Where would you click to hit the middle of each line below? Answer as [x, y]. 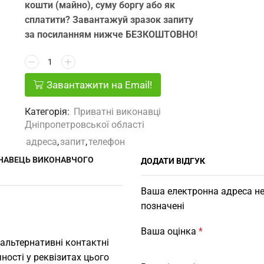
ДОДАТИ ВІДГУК [173, 161]
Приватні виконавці [117, 112]
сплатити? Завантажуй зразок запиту [109, 20]
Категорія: [48, 112]
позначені [163, 206]
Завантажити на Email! [99, 85]
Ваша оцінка [170, 232]
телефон [106, 142]
